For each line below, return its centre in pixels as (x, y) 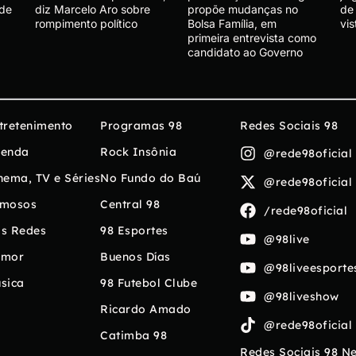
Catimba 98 (133, 336)
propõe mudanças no (243, 10)
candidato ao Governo (245, 52)
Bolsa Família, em (232, 24)
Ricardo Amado (146, 310)
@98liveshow (302, 296)
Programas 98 (141, 126)
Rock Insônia (138, 152)
